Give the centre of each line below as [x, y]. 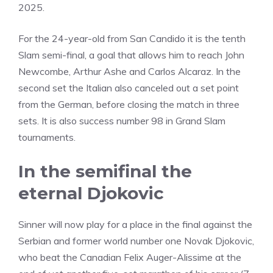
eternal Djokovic [91, 193]
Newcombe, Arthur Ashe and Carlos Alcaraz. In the [129, 71]
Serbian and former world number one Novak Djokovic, [136, 241]
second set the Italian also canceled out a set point [129, 88]
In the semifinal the [105, 171]
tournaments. [47, 137]
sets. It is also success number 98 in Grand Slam [122, 121]
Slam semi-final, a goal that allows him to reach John [131, 55]
